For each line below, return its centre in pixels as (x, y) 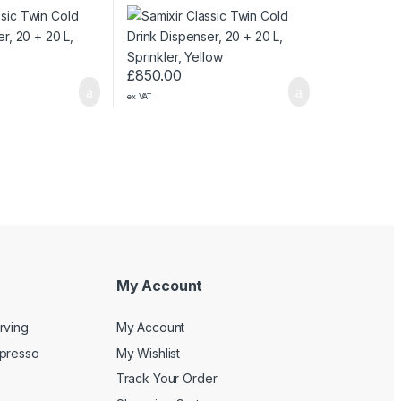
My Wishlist (148, 353)
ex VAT (139, 96)
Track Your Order (166, 379)
